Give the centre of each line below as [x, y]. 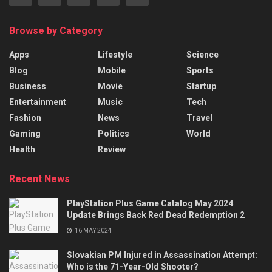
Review [112, 150]
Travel [199, 118]
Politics [114, 134]
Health [22, 150]
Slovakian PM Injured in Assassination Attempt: [162, 255]
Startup [201, 87]
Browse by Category [56, 31]
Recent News [39, 179]
